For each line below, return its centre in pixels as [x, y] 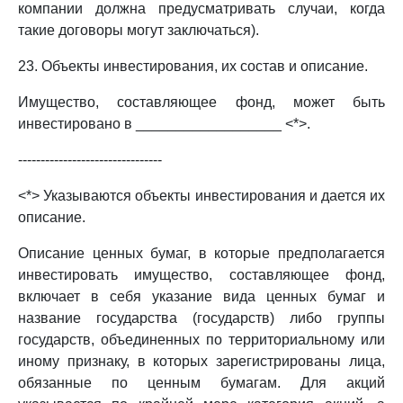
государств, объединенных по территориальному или [201, 340]
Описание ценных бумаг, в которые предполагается [201, 253]
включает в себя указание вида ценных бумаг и [201, 296]
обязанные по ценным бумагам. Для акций [201, 383]
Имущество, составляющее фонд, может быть [201, 102]
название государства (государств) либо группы [201, 318]
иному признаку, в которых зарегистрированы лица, [201, 361]
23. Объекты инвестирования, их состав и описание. [193, 66]
